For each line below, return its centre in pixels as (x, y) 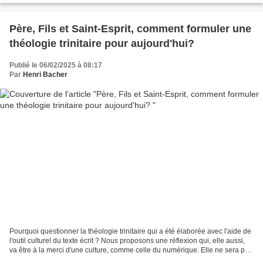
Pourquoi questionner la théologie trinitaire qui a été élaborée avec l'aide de (130, 232)
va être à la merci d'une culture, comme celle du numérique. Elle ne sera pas (131, 250)
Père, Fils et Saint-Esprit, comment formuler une (130, 28)
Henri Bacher (45, 74)
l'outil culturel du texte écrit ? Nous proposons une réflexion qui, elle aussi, (127, 241)
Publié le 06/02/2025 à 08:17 (56, 65)
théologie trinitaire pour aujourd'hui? (102, 43)
